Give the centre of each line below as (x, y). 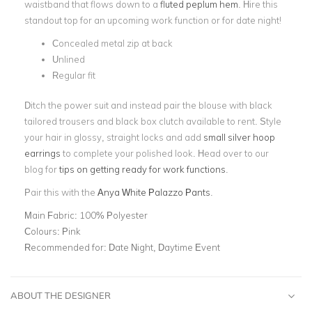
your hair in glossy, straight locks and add (113, 137)
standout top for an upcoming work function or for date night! (153, 20)
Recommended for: (67, 247)
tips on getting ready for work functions (141, 169)
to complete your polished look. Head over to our (165, 153)
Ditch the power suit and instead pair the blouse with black (148, 105)
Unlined (69, 59)
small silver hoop (238, 137)
